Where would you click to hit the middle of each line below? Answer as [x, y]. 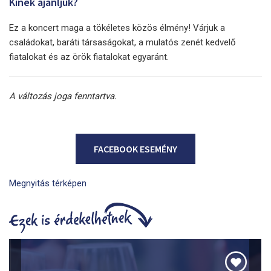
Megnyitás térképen [48, 183]
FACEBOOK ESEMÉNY [135, 149]
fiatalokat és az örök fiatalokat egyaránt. [89, 57]
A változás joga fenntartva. [63, 96]
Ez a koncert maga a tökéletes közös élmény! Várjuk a [117, 28]
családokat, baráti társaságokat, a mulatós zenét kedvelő [122, 42]
